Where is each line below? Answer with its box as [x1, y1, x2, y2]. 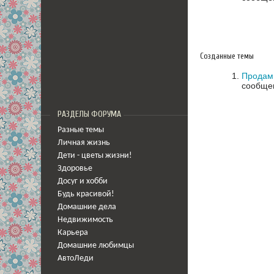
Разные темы [57, 126, 104, 134]
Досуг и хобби [57, 177, 108, 185]
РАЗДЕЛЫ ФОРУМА [57, 109, 121, 119]
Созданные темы [200, 51, 254, 61]
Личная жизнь [57, 139, 110, 147]
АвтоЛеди [57, 254, 94, 262]
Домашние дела [57, 203, 116, 211]
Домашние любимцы [57, 242, 134, 250]
